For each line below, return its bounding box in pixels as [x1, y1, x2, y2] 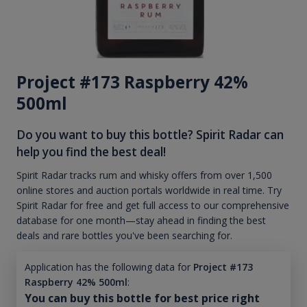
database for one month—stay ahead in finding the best [16, 214, 266, 228]
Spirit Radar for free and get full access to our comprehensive [16, 199, 289, 212]
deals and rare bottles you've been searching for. [16, 229, 232, 243]
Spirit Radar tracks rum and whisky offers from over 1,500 [16, 169, 272, 182]
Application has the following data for [24, 260, 191, 274]
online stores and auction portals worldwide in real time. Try [16, 184, 282, 197]
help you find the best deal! [16, 143, 166, 160]
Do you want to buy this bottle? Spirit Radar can [16, 126, 284, 143]
